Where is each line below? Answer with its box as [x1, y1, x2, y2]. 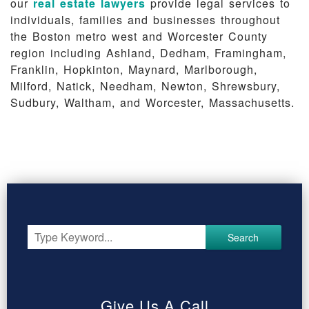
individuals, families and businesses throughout [10, 12, 280, 28]
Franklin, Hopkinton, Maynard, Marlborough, [10, 61, 257, 77]
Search [228, 230, 259, 244]
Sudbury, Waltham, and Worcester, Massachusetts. [10, 94, 295, 110]
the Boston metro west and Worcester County [10, 28, 268, 44]
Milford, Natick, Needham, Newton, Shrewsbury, [10, 78, 280, 94]
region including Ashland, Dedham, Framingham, [10, 45, 286, 61]
